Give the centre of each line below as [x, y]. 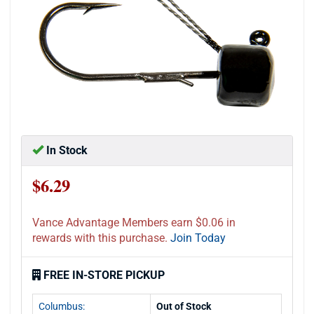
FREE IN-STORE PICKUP [104, 275]
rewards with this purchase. [100, 238]
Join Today [198, 238]
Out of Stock [184, 306]
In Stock [66, 150]
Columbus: [62, 306]
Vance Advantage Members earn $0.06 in [134, 222]
